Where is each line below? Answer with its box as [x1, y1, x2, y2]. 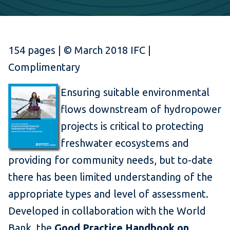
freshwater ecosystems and [61, 137, 189, 149]
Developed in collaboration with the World [8, 205, 206, 217]
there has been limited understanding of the [8, 171, 213, 183]
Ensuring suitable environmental [61, 86, 209, 99]
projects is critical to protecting [61, 120, 204, 132]
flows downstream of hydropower [61, 103, 221, 116]
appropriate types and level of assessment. [8, 188, 208, 200]
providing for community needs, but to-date [8, 154, 213, 166]
